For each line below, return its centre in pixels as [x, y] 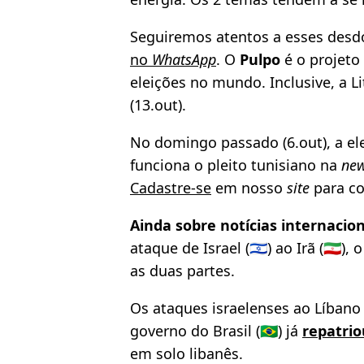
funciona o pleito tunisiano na [236, 165]
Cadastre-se [171, 188]
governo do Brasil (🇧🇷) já [216, 331]
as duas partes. [182, 271]
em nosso [249, 188]
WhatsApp [184, 60]
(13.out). [158, 105]
